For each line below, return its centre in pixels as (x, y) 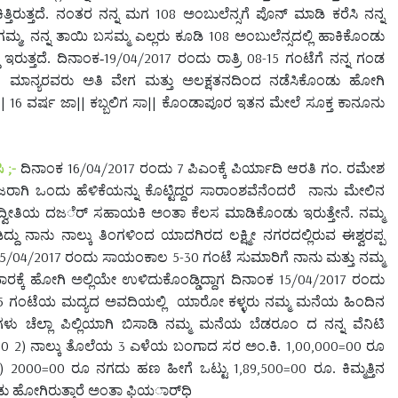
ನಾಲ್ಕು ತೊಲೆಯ (74, 346)
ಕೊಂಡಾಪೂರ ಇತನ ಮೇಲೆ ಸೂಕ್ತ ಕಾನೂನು (273, 102)
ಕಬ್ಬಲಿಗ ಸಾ (119, 102)
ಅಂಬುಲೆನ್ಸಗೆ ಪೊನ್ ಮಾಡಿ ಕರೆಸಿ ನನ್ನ (280, 13)
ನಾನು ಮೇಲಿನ (346, 190)
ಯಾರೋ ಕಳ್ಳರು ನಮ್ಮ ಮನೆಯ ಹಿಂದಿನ (281, 301)
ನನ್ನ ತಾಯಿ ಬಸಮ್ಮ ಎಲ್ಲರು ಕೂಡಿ (119, 36)
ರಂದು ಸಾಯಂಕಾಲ (116, 257)
